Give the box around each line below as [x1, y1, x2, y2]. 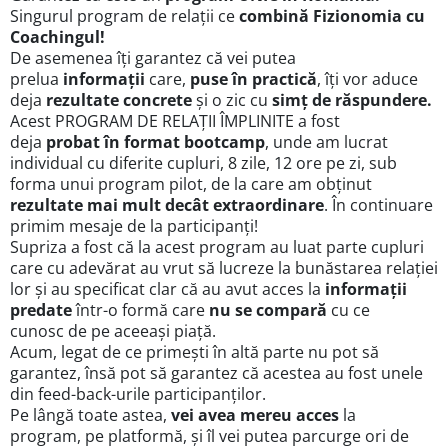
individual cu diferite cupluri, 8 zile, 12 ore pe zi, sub [10, 152, 397, 175]
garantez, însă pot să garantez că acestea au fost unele [10, 362, 423, 385]
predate [10, 299, 72, 322]
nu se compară [209, 299, 327, 322]
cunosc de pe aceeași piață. [10, 320, 216, 343]
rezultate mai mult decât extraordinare [10, 194, 324, 217]
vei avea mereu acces [171, 404, 339, 427]
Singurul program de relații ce [10, 5, 239, 28]
